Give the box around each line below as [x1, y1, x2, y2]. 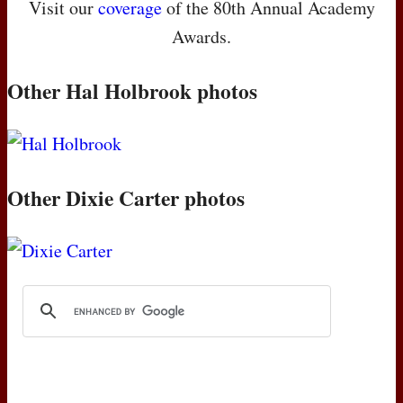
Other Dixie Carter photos [7, 183, 245, 214]
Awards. [172, 23, 231, 49]
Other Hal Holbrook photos [7, 75, 257, 106]
